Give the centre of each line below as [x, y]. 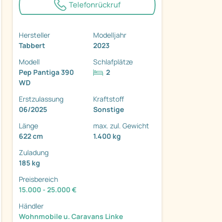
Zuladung [34, 152]
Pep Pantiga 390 [46, 72]
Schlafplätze [113, 61]
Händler [31, 206]
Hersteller [34, 35]
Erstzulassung [41, 99]
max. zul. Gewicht [121, 125]
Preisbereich [38, 179]
